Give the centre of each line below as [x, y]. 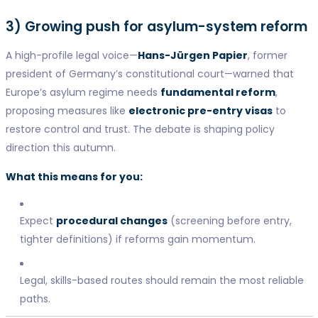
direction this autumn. [62, 147]
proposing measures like [67, 110]
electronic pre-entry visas [200, 110]
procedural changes [111, 220]
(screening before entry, [229, 220]
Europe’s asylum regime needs [83, 92]
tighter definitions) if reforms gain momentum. [137, 239]
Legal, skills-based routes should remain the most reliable [161, 280]
